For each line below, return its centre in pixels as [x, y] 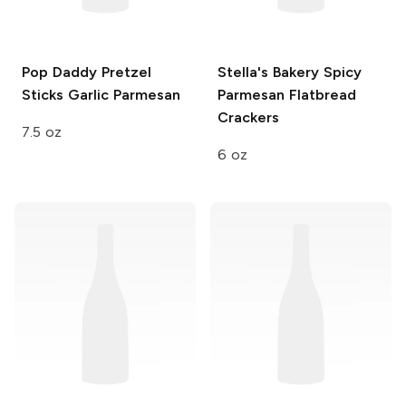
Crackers [248, 118]
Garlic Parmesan [122, 95]
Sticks [43, 95]
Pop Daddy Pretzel [87, 72]
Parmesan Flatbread [287, 95]
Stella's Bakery [268, 72]
